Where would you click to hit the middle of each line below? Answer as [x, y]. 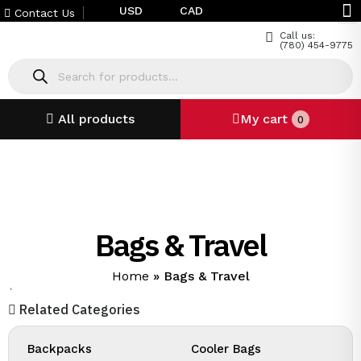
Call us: [297, 35]
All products [96, 119]
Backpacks [60, 349]
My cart [266, 119]
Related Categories [78, 309]
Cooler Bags [226, 349]
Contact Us [43, 12]
